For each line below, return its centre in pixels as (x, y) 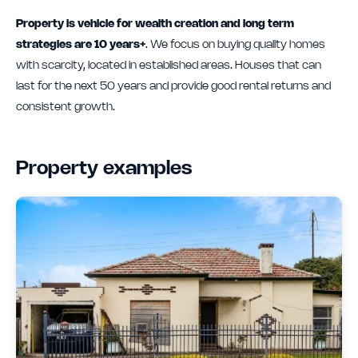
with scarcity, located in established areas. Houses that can (169, 66)
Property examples (104, 169)
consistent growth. (66, 107)
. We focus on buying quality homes (235, 45)
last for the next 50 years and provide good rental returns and (173, 86)
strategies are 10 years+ (81, 45)
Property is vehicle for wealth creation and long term (155, 24)
